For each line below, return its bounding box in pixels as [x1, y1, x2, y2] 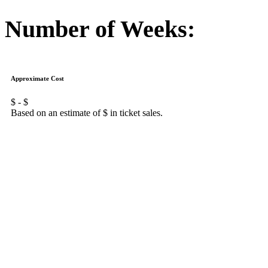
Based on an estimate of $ [11, 108, 108, 118]
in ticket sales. [108, 108, 163, 118]
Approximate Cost [11, 75, 64, 83]
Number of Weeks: [5, 15, 195, 42]
